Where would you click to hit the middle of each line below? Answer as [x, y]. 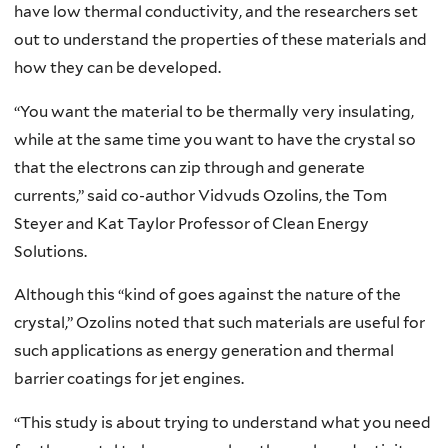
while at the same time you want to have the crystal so [215, 139]
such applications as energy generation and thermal [204, 351]
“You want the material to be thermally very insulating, [214, 111]
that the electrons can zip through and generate [189, 167]
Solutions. [50, 251]
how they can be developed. [117, 68]
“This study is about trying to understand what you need [222, 422]
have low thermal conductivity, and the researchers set [216, 12]
